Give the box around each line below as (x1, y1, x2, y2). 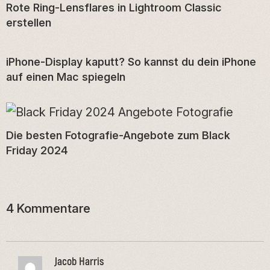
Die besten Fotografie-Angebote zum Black (6, 128, 230, 142)
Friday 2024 (6, 143, 68, 157)
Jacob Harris (54, 254, 104, 269)
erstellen (6, 16, 51, 29)
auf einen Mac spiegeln (6, 70, 125, 83)
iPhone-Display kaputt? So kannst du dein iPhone (6, 55, 256, 68)
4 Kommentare (6, 200, 90, 216)
